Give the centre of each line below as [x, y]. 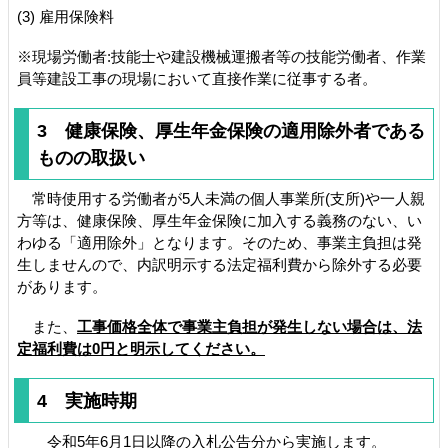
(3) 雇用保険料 [65, 16]
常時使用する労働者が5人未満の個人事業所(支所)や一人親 [221, 198]
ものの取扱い [91, 157]
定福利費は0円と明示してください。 [141, 348]
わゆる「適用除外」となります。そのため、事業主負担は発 [219, 242]
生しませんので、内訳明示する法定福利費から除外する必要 [219, 264]
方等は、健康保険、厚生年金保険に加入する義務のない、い [219, 220]
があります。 [62, 286]
